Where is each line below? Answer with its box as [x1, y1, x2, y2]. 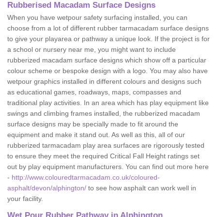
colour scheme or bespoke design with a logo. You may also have [7, 67, 208, 75]
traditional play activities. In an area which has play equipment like [7, 99, 209, 107]
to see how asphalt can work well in [86, 184, 196, 192]
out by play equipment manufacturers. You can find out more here [7, 163, 209, 170]
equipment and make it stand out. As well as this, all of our [7, 131, 185, 139]
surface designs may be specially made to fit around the [7, 120, 178, 128]
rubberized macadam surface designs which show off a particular [7, 56, 206, 64]
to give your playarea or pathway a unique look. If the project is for [7, 35, 210, 43]
